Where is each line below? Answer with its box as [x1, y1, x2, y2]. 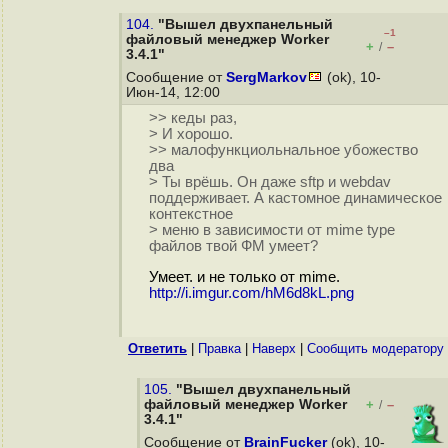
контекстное [148, 206, 233, 223]
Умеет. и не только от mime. [148, 269, 340, 286]
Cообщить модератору [307, 341, 444, 356]
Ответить [128, 341, 187, 356]
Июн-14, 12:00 [126, 85, 224, 100]
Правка [198, 341, 241, 356]
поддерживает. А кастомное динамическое [148, 190, 442, 207]
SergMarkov [226, 70, 307, 85]
